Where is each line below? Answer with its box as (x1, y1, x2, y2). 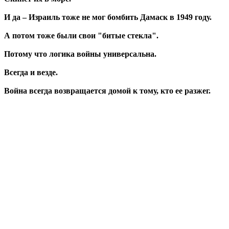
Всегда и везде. (4, 67, 58, 77)
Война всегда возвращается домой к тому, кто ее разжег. (4, 86, 211, 95)
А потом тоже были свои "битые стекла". (4, 31, 158, 40)
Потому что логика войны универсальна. (4, 49, 156, 58)
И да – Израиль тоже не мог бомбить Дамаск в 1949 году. (4, 12, 212, 21)
